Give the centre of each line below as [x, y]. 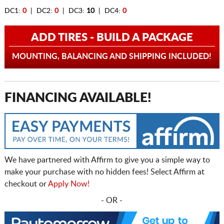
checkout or [26, 184]
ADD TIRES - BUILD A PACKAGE [112, 38]
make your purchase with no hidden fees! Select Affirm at [104, 172]
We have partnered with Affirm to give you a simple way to [107, 160]
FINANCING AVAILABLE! [78, 98]
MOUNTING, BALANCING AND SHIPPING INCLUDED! [112, 57]
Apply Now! [68, 184]
